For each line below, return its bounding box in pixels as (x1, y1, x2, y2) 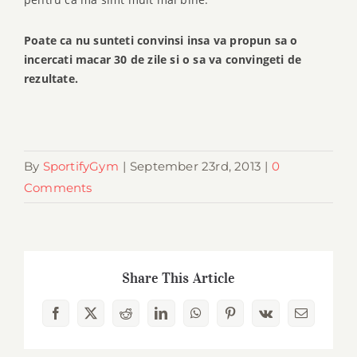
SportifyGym (42, 158, 119, 174)
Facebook (54, 312, 105, 325)
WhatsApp (194, 312, 250, 325)
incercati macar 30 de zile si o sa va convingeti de (24, 52, 302, 68)
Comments (24, 179, 92, 195)
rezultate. (24, 71, 82, 87)
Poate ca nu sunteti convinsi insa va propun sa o (24, 33, 298, 49)
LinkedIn (159, 312, 208, 325)
